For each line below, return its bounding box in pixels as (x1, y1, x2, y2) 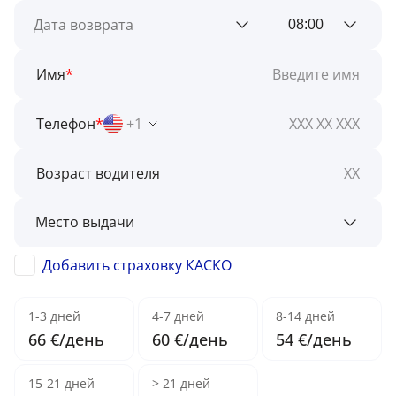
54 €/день (276, 329, 352, 350)
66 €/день (28, 329, 104, 350)
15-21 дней (28, 375, 95, 392)
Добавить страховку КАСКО (42, 255, 232, 275)
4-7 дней (152, 308, 204, 324)
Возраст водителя (36, 164, 160, 183)
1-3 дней (28, 308, 80, 324)
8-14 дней (276, 308, 335, 324)
